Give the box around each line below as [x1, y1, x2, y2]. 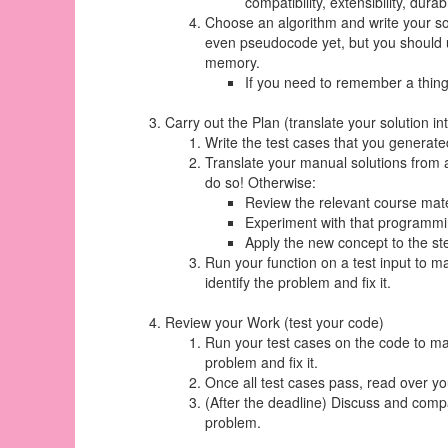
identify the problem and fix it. [205, 272, 391, 292]
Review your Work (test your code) [165, 312, 384, 332]
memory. [205, 52, 260, 72]
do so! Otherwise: [205, 172, 316, 192]
